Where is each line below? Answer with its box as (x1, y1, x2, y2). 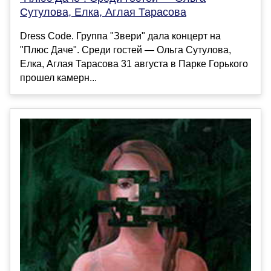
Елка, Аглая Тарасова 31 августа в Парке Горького (20, 59, 248, 70)
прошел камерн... (20, 73, 97, 83)
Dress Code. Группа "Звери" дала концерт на (20, 31, 221, 42)
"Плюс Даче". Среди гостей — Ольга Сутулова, (20, 45, 231, 56)
